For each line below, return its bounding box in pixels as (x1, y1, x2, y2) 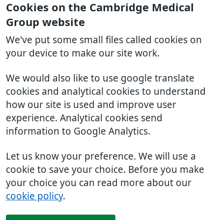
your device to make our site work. (6, 49, 160, 58)
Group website (6, 17, 85, 27)
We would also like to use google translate (6, 74, 194, 83)
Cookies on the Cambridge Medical (6, 2, 194, 13)
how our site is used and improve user (6, 100, 176, 110)
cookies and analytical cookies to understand (6, 87, 206, 96)
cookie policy (6, 192, 63, 201)
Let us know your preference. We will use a (6, 152, 196, 161)
